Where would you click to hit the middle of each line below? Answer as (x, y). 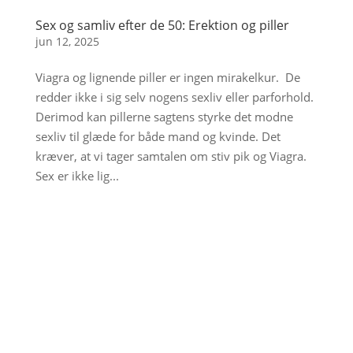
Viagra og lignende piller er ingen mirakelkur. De (167, 77)
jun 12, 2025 (67, 41)
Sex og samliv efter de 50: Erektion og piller (162, 25)
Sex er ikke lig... (77, 175)
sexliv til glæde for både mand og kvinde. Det (158, 136)
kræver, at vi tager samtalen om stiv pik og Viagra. (171, 156)
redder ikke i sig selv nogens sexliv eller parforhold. (174, 97)
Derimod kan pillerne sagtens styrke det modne (164, 116)
